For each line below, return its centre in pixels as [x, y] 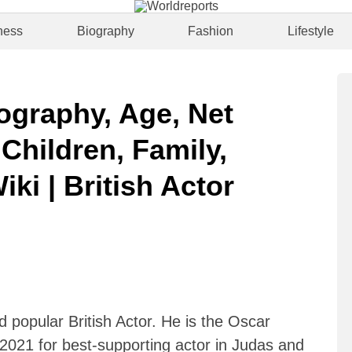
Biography [105, 31]
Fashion [211, 31]
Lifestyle [310, 31]
